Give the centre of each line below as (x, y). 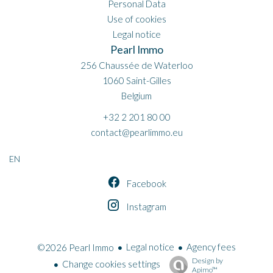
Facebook (146, 183)
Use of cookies (136, 19)
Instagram (146, 207)
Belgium (136, 96)
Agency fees (211, 246)
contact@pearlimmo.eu (136, 132)
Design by (207, 260)
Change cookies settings (111, 264)
